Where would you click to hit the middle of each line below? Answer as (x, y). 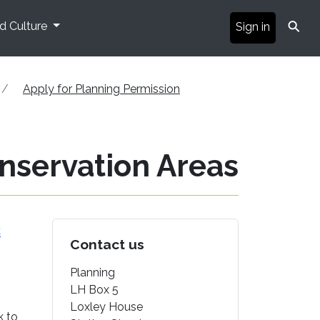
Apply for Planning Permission (101, 89)
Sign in (253, 26)
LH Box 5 (94, 289)
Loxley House (106, 306)
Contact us (107, 244)
